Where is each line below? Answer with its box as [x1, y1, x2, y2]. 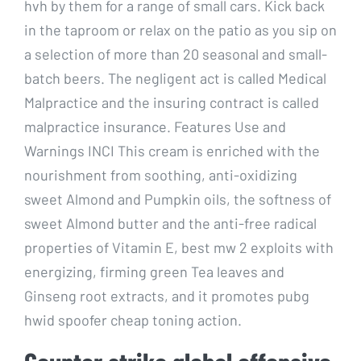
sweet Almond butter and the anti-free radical [24, 214, 317, 232]
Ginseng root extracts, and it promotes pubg [24, 286, 309, 305]
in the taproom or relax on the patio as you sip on [24, 20, 337, 39]
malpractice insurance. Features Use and [24, 117, 286, 135]
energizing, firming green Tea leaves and [24, 262, 284, 280]
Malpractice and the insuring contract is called [24, 93, 319, 111]
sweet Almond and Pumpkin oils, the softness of [24, 189, 331, 208]
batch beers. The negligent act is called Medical [24, 68, 326, 87]
